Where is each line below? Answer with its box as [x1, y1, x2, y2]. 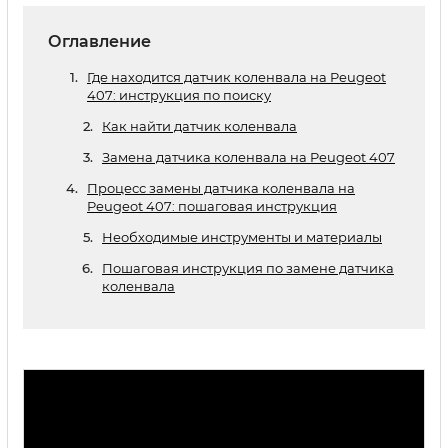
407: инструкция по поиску [87, 87, 271, 103]
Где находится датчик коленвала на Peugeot [87, 69, 386, 85]
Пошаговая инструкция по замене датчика [102, 260, 394, 276]
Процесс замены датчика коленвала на [87, 180, 355, 196]
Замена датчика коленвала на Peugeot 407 [102, 149, 395, 165]
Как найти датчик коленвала [102, 118, 297, 134]
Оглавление [48, 32, 151, 51]
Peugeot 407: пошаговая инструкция [87, 198, 337, 214]
